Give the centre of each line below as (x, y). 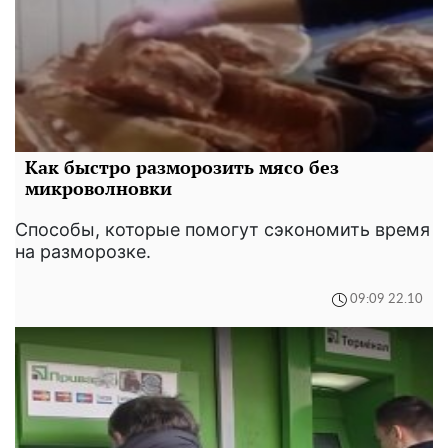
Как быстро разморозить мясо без (182, 166)
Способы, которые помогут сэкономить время (222, 229)
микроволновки (98, 187)
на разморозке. (83, 251)
